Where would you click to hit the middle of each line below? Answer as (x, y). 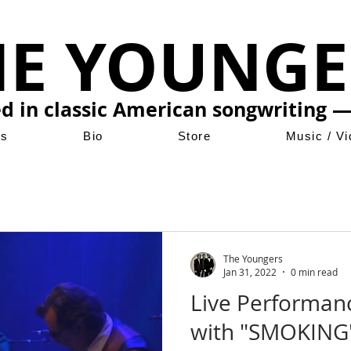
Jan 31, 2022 (250, 272)
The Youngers (253, 258)
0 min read (314, 272)
